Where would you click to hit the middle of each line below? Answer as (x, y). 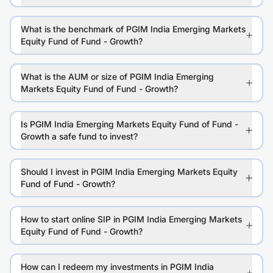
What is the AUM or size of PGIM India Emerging (117, 77)
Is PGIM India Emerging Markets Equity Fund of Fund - (129, 124)
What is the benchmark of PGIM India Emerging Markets (133, 29)
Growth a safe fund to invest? (79, 136)
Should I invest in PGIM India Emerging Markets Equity (129, 172)
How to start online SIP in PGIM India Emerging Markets (131, 219)
